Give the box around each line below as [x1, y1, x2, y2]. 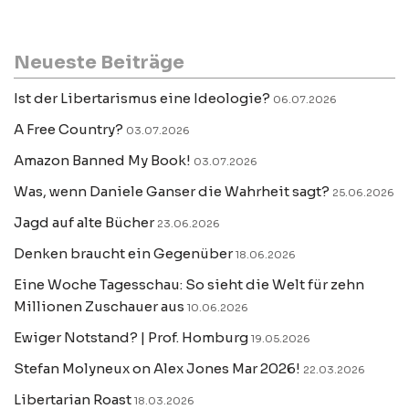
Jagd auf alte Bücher [14, 214, 154, 231]
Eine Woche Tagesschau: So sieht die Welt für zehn [14, 276, 364, 293]
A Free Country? [14, 121, 123, 138]
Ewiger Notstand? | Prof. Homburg [14, 329, 248, 346]
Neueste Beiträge [14, 51, 184, 74]
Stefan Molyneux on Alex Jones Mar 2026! [14, 360, 300, 377]
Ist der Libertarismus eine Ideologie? [14, 89, 270, 107]
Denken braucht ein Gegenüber [14, 245, 233, 262]
